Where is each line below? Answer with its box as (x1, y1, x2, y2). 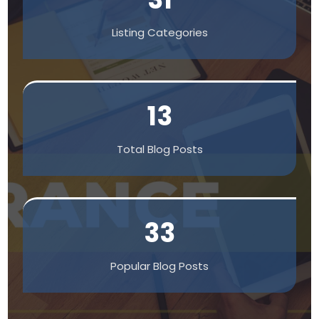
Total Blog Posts (116, 141, 203, 157)
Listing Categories (111, 24, 208, 40)
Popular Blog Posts (110, 258, 209, 273)
